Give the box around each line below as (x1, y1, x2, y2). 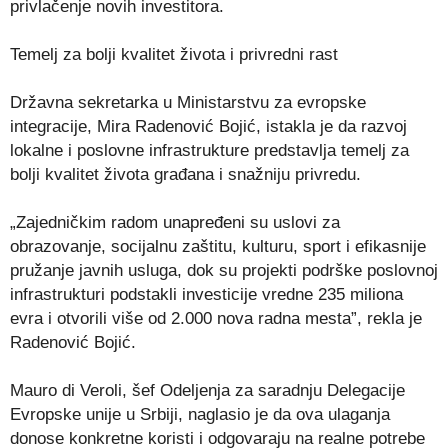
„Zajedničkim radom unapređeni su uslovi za (10, 212, 340, 232)
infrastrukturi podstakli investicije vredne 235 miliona (10, 284, 403, 304)
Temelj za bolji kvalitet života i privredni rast (10, 44, 338, 64)
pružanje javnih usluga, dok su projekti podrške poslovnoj (10, 260, 438, 280)
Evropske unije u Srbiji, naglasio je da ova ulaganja (10, 404, 390, 424)
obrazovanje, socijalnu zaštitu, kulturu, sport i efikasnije (10, 236, 426, 256)
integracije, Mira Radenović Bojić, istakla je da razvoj (10, 116, 407, 136)
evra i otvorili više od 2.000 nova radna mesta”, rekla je (10, 308, 422, 328)
